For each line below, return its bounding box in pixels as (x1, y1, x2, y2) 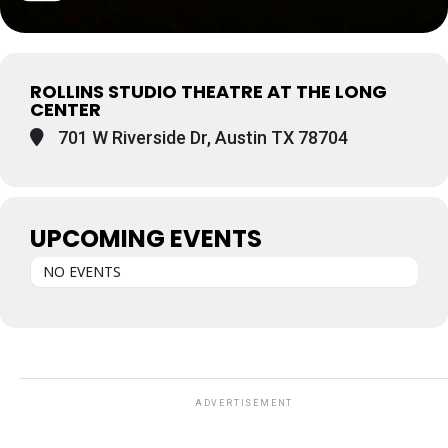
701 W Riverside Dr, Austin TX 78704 (54, 127, 348, 148)
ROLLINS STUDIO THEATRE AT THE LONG (30, 79, 387, 104)
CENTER (30, 97, 101, 122)
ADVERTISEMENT (194, 398, 294, 408)
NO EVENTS (43, 262, 121, 281)
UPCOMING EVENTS (30, 222, 262, 255)
